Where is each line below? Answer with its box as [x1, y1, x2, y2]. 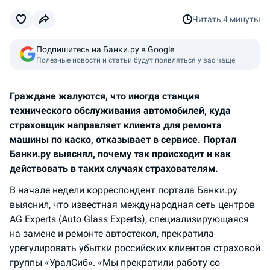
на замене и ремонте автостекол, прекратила [10, 228, 214, 239]
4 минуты [223, 14, 260, 24]
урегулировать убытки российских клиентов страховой [10, 242, 260, 254]
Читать [192, 14, 223, 24]
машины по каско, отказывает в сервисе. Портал [10, 134, 236, 145]
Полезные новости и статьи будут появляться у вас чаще [36, 56, 235, 64]
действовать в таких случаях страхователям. [10, 163, 218, 174]
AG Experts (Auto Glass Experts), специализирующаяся [10, 213, 249, 225]
